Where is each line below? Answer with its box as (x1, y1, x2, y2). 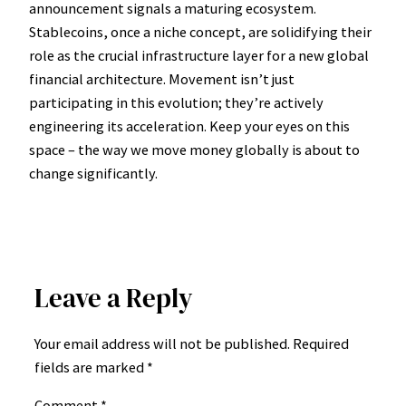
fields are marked (34, 357, 147, 376)
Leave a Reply (34, 280, 193, 317)
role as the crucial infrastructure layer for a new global (29, 45, 369, 64)
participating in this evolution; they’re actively (29, 92, 324, 111)
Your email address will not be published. (34, 333, 290, 353)
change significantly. (29, 163, 158, 182)
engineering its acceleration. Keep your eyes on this (29, 116, 350, 135)
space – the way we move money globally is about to (29, 140, 360, 159)
